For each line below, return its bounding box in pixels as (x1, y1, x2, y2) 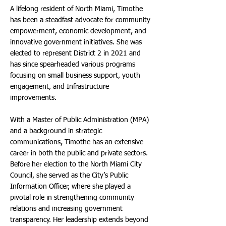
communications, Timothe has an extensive (10, 139, 143, 146)
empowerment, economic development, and (10, 28, 146, 35)
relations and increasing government (10, 205, 123, 212)
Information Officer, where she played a (10, 183, 131, 190)
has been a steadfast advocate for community (10, 17, 150, 24)
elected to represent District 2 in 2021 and (10, 50, 141, 57)
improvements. (10, 94, 56, 101)
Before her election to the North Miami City (10, 161, 142, 168)
